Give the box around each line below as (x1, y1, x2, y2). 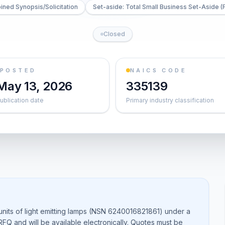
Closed (103, 30, 125, 38)
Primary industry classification (126, 96, 214, 104)
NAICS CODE (130, 67, 187, 74)
